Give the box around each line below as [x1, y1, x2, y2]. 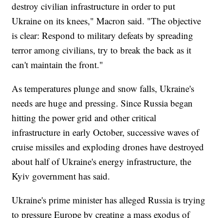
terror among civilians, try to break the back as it [12, 43, 192, 56]
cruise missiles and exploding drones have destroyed [12, 140, 204, 153]
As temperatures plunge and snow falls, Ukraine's [12, 82, 195, 94]
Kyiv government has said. [12, 169, 110, 182]
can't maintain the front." [12, 58, 104, 71]
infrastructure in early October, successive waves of [12, 126, 200, 138]
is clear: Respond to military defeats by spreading [12, 29, 194, 41]
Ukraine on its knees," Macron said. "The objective [12, 14, 201, 27]
